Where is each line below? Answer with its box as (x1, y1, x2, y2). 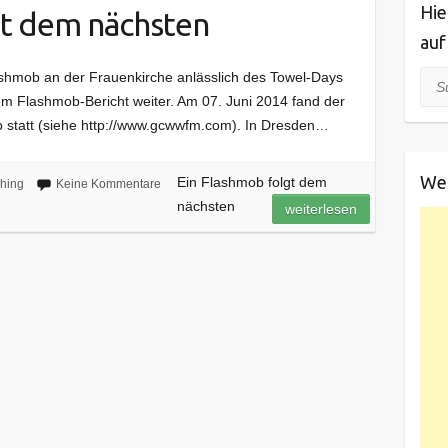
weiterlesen (285, 200, 358, 217)
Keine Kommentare (55, 176, 161, 191)
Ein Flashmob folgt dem (176, 173, 327, 190)
